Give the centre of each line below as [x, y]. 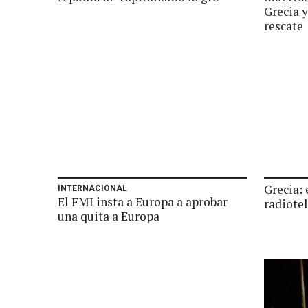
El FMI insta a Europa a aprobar [143, 202]
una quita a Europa [109, 216]
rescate [284, 26]
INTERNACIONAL [92, 188]
